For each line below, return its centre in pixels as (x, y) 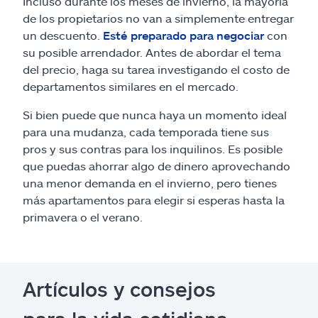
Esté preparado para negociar (183, 35)
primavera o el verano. (83, 216)
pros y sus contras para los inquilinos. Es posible (153, 148)
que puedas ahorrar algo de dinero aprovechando (157, 165)
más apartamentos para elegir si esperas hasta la (154, 199)
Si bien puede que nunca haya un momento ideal (155, 114)
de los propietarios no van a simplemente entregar (158, 18)
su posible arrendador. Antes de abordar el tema (152, 52)
